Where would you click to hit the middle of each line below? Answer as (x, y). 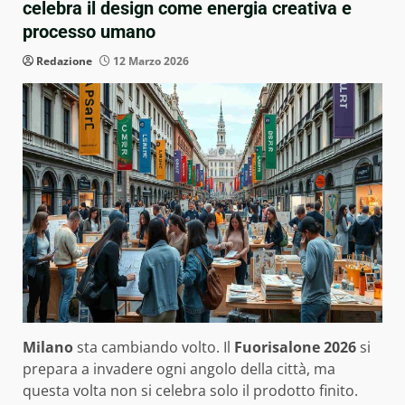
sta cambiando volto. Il (154, 347)
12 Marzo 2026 (150, 61)
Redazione (64, 61)
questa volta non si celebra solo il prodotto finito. (190, 390)
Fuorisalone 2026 (295, 347)
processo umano (89, 31)
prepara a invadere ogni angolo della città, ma (179, 368)
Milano (48, 347)
